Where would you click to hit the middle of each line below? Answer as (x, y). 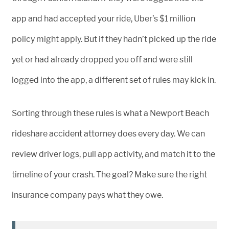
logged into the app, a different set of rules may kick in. (114, 80)
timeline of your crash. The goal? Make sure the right (109, 175)
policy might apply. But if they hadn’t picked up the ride (114, 39)
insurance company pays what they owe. (87, 195)
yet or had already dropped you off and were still (102, 60)
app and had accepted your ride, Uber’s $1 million (104, 19)
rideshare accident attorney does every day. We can (108, 134)
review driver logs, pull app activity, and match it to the (113, 154)
